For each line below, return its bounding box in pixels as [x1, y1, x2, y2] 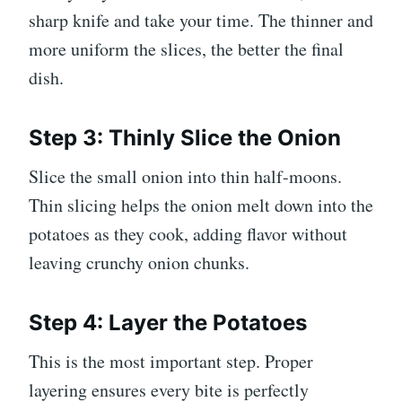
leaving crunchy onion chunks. [29, 250, 249, 275]
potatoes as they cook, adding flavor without [29, 222, 347, 247]
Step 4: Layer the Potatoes [29, 310, 307, 336]
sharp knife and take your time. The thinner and [29, 8, 373, 33]
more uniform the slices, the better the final [29, 37, 344, 62]
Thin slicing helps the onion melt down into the [29, 193, 373, 218]
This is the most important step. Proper [29, 349, 313, 374]
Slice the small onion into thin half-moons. [29, 164, 342, 189]
